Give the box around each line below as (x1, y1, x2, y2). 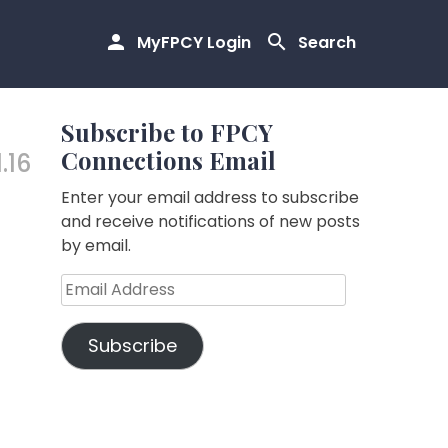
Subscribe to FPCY (61, 116, 273, 148)
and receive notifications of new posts (61, 210, 360, 233)
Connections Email (61, 144, 276, 176)
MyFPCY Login (137, 31, 251, 55)
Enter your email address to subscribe (61, 186, 359, 209)
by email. (61, 234, 131, 257)
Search (298, 31, 356, 55)
